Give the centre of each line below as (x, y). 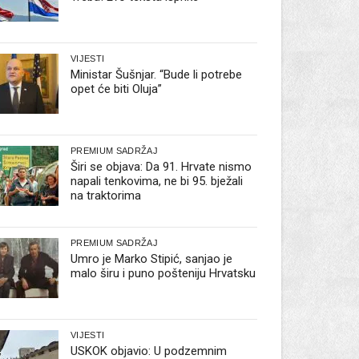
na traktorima (106, 196)
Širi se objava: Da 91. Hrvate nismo (161, 167)
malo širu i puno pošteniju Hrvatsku (163, 274)
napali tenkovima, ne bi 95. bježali (157, 182)
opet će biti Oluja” (117, 89)
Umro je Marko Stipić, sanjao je (152, 259)
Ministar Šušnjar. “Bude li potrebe (157, 75)
